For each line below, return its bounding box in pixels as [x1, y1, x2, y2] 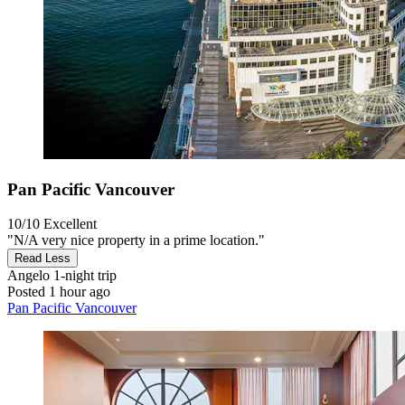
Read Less [14, 251, 71, 266]
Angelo [7, 268, 50, 284]
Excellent [43, 216, 97, 232]
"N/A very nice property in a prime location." [7, 232, 265, 249]
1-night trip [50, 268, 117, 284]
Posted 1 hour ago [7, 284, 110, 300]
